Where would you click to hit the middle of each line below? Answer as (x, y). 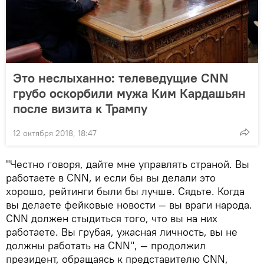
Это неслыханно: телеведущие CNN (121, 77)
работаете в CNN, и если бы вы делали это (111, 177)
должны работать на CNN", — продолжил (106, 245)
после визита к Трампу (80, 108)
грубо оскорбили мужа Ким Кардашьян (129, 93)
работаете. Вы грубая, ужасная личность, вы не (122, 232)
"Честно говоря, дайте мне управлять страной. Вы (128, 164)
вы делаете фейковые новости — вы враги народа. (129, 204)
